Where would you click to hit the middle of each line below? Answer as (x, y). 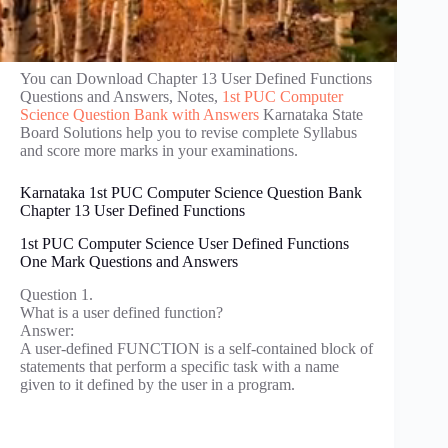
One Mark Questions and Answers (129, 261)
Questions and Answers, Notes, (121, 96)
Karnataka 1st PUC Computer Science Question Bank (191, 192)
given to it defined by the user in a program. (157, 384)
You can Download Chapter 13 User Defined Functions (196, 78)
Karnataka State (311, 114)
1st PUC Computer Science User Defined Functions (184, 243)
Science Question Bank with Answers (139, 114)
